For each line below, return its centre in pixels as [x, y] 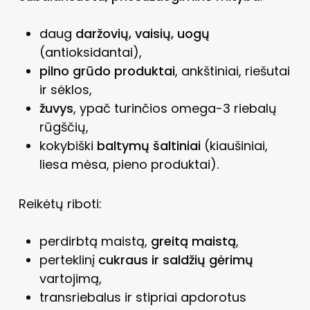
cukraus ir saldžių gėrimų [175, 259]
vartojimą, [70, 278]
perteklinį [69, 259]
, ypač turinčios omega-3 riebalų [175, 108]
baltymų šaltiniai [148, 145]
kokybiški [68, 145]
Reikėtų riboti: [60, 203]
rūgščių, [64, 127]
